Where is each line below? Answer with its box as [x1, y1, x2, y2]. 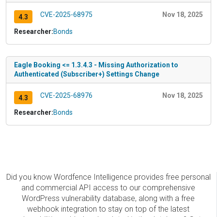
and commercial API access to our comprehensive [21, 183, 195, 193]
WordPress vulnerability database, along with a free [22, 194, 195, 203]
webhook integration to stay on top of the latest [27, 204, 189, 214]
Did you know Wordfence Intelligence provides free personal [6, 172, 211, 182]
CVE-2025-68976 [40, 92, 93, 100]
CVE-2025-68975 [40, 11, 93, 19]
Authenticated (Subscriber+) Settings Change [14, 70, 159, 78]
